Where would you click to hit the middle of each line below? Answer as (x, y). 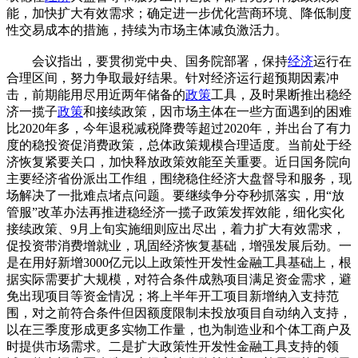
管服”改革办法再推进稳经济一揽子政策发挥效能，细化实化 (175, 212)
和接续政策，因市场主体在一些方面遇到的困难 (217, 111)
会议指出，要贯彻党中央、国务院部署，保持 (147, 61)
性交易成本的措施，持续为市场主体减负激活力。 (147, 30)
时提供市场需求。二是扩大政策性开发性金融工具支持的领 (173, 346)
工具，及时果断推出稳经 (281, 94)
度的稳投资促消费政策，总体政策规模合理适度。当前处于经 (179, 145)
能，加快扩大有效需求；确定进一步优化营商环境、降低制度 (179, 13)
